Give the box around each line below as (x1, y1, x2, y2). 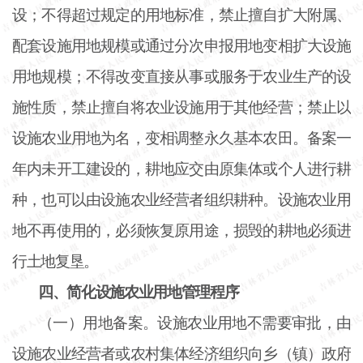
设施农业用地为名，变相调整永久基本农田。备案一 (12, 129, 351, 147)
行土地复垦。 (12, 252, 98, 270)
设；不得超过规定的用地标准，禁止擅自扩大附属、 (12, 6, 351, 23)
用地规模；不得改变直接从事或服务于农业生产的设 (12, 67, 351, 85)
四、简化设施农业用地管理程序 (38, 283, 239, 301)
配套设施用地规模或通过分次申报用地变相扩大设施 (12, 36, 351, 54)
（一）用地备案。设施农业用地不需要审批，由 (38, 314, 351, 331)
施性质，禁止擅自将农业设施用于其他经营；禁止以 (12, 98, 351, 116)
